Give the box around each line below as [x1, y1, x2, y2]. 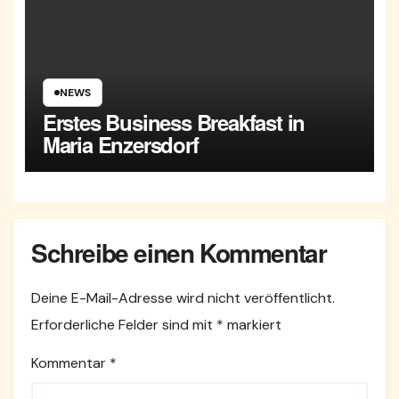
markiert [224, 314, 281, 334]
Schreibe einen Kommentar [31, 234, 327, 272]
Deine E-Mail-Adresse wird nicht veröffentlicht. [31, 288, 335, 307]
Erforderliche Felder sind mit [31, 314, 216, 334]
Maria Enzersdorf [42, 128, 199, 159]
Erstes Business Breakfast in [42, 106, 305, 137]
